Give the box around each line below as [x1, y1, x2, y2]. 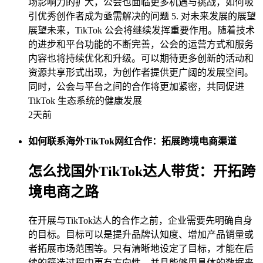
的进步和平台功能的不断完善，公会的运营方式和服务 [28, 39, 254, 49]
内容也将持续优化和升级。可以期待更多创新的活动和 [28, 53, 254, 63]
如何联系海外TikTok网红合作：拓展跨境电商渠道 [28, 136, 237, 146]
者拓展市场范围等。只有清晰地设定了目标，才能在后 [28, 244, 254, 254]
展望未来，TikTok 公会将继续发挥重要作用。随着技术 [28, 25, 255, 35]
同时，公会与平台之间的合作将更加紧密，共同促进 [28, 81, 244, 92]
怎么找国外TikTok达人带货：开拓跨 [28, 164, 255, 180]
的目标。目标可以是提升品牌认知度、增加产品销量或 [28, 230, 254, 240]
